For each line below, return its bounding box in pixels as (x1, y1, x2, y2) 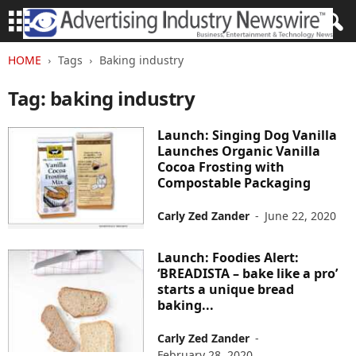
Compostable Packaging (157, 174, 311, 192)
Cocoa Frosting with (157, 158, 285, 176)
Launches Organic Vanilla (157, 142, 321, 160)
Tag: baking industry (8, 85, 195, 111)
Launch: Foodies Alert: (157, 249, 300, 267)
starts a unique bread (157, 281, 295, 299)
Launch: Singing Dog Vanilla (157, 126, 338, 144)
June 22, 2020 (265, 208, 337, 223)
